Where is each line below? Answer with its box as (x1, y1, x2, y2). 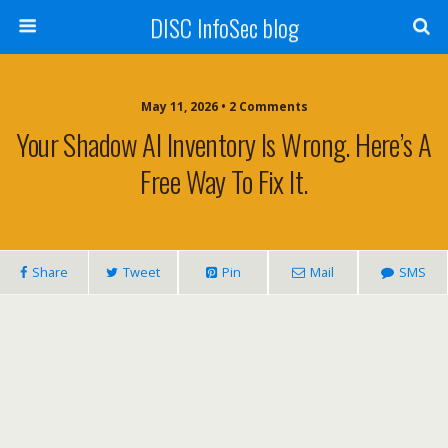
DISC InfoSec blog (149, 9, 299, 45)
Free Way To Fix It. (140, 160, 308, 202)
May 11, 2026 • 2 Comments (140, 98, 308, 115)
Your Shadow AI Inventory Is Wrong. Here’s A (16, 123, 432, 165)
